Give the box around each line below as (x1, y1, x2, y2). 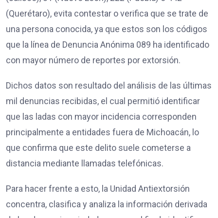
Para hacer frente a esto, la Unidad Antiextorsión (6, 183, 190, 194)
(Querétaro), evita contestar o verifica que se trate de (6, 8, 208, 18)
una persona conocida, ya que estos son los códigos (6, 23, 207, 34)
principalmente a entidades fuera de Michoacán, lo (6, 127, 199, 137)
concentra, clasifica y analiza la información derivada (6, 199, 207, 209)
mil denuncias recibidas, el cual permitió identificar (6, 95, 200, 106)
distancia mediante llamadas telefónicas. (6, 158, 163, 168)
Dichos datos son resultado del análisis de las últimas (6, 80, 212, 91)
